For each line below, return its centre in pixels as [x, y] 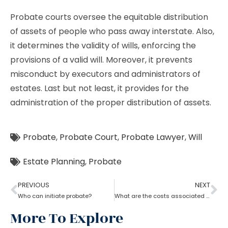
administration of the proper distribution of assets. [111, 103]
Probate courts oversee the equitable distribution [109, 17]
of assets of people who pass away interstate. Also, [112, 31]
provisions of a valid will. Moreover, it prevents [101, 60]
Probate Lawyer [153, 137]
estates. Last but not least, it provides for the [99, 88]
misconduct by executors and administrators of [105, 74]
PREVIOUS [34, 185]
